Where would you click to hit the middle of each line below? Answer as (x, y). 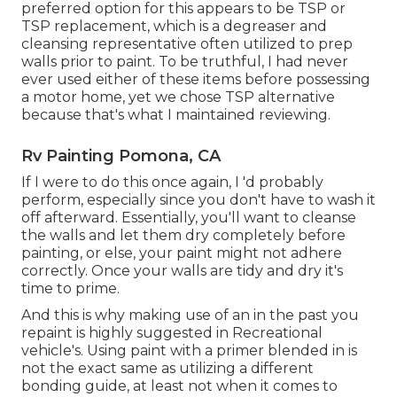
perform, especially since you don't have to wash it (198, 199)
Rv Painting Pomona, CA (121, 156)
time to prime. (70, 288)
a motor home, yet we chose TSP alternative (178, 97)
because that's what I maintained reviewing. (176, 114)
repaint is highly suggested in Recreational (172, 332)
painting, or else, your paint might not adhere (182, 253)
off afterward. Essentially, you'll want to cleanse (189, 217)
